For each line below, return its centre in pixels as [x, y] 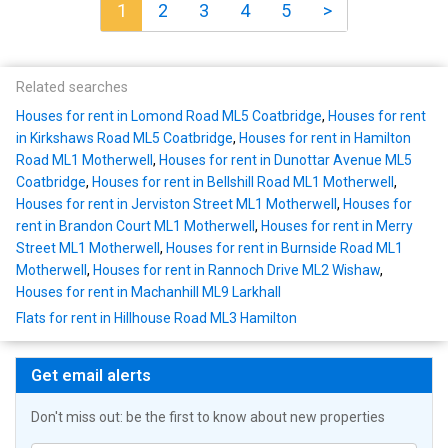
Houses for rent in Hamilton [325, 138]
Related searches [72, 88]
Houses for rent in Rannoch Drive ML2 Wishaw [236, 270]
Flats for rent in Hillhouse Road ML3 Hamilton [156, 318]
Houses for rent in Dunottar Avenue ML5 [285, 160]
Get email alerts [91, 376]
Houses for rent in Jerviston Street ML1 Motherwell [176, 204]
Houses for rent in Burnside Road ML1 [284, 248]
